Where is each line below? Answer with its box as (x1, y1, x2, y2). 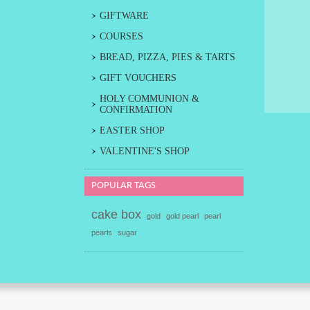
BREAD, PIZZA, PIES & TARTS (100, 52, 235, 62)
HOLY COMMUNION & (100, 93, 199, 104)
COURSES (100, 31, 143, 42)
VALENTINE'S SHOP (100, 146, 190, 156)
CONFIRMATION (100, 104, 172, 115)
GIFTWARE (100, 10, 149, 21)
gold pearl (166, 212, 199, 220)
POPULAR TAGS (91, 181, 156, 191)
